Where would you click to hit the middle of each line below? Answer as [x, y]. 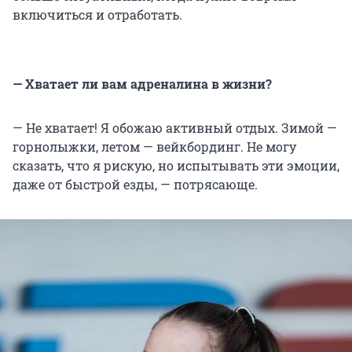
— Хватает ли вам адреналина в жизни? [142, 84]
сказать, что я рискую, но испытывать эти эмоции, [176, 166]
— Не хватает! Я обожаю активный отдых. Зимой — [175, 128]
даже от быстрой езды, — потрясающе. [135, 185]
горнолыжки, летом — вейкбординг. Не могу [154, 147]
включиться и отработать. [97, 15]
